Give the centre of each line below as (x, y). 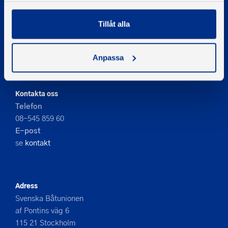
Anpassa (108, 57)
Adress (26, 185)
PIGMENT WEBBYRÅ (45, 64)
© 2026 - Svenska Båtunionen (59, 32)
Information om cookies (53, 43)
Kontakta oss (37, 93)
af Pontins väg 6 (42, 210)
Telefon (29, 106)
